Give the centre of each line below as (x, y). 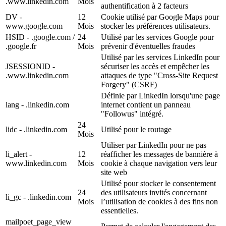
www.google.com (34, 26)
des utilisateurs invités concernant (154, 193)
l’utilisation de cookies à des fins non (159, 202)
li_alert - (19, 154)
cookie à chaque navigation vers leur (159, 163)
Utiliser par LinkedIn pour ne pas (154, 145)
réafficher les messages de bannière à (159, 154)
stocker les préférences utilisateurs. (156, 26)
